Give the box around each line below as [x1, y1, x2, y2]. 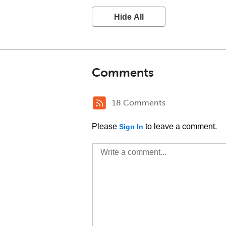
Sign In [119, 123, 143, 131]
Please [92, 122, 119, 131]
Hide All [114, 13, 144, 21]
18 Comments [112, 98, 165, 107]
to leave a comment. [143, 122, 217, 131]
